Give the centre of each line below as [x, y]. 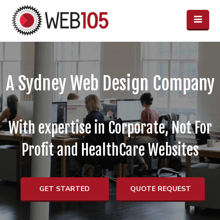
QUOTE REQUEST [160, 189]
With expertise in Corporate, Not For [110, 128]
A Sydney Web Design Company [110, 84]
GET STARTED [65, 189]
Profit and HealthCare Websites [110, 150]
